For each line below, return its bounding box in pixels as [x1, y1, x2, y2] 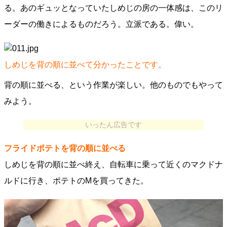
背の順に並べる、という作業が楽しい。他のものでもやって [4, 81, 223, 89]
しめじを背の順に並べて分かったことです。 [4, 60, 166, 69]
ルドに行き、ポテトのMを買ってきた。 [4, 176, 148, 185]
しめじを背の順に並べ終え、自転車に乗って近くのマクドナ [4, 160, 223, 169]
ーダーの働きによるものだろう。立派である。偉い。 [4, 20, 199, 28]
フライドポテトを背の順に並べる [4, 144, 126, 153]
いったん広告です [85, 121, 142, 129]
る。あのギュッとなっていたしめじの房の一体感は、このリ [4, 4, 223, 12]
